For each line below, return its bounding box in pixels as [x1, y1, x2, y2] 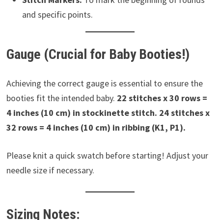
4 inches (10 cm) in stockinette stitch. [6, 107, 157, 119]
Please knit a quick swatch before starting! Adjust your [6, 150, 208, 162]
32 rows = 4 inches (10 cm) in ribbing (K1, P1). [6, 122, 186, 134]
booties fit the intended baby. [6, 92, 117, 104]
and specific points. [22, 9, 93, 21]
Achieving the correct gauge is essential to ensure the [6, 78, 203, 89]
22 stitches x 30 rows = [116, 92, 207, 104]
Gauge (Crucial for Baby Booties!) [6, 46, 190, 63]
